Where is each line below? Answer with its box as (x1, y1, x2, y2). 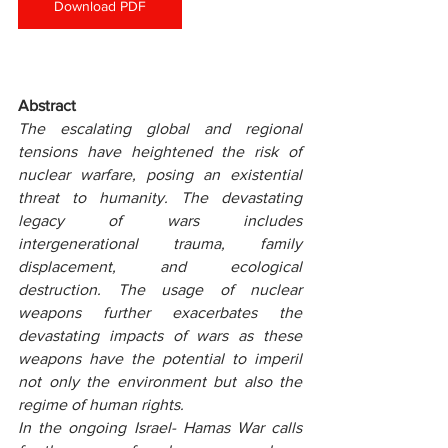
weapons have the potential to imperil (18, 350, 302, 367)
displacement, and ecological (18, 258, 302, 275)
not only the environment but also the (18, 373, 302, 390)
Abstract (18, 97, 76, 114)
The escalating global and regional (18, 120, 302, 137)
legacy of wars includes (18, 212, 302, 229)
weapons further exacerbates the (18, 304, 302, 321)
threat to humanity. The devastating (18, 189, 302, 206)
